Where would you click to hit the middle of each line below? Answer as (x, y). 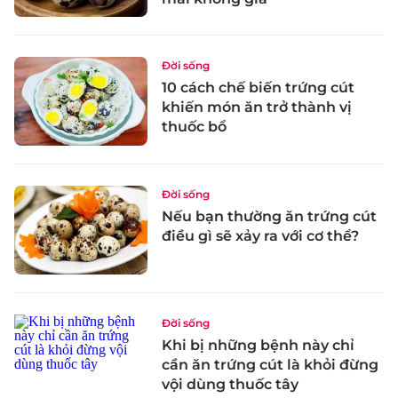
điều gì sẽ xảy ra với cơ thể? (260, 236)
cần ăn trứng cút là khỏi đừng (270, 364)
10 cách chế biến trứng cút (258, 88)
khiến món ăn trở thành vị (257, 107)
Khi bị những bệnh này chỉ (258, 345)
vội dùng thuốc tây (230, 384)
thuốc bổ (194, 127)
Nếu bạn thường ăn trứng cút (269, 217)
